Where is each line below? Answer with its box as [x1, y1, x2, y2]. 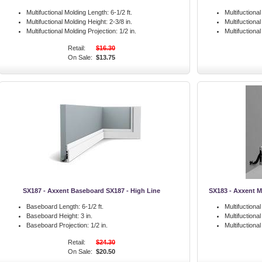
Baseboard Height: [26, 212, 79, 219]
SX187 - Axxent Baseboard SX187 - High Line [23, 187, 160, 194]
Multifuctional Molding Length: [26, 9, 109, 16]
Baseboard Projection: [26, 222, 89, 229]
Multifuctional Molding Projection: [26, 27, 118, 35]
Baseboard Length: [26, 203, 80, 210]
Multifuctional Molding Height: [26, 18, 108, 25]
